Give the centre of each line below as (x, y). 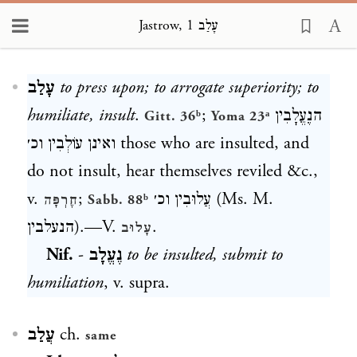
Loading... (178, 39)
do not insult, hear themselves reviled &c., (173, 171)
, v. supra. (137, 283)
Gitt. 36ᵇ (173, 116)
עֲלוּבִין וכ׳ (182, 199)
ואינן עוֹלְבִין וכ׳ (71, 143)
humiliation (65, 283)
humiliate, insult (81, 116)
